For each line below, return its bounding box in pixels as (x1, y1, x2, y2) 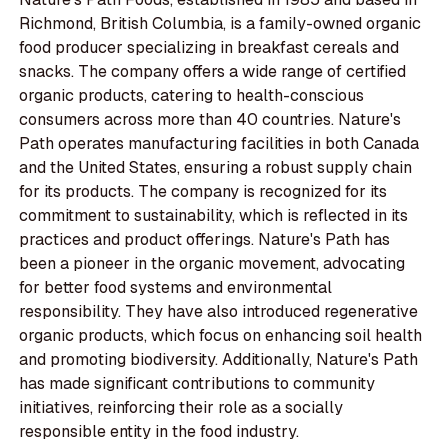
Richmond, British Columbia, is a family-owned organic (19, 13, 422, 35)
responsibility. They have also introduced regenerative (19, 301, 419, 323)
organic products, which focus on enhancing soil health (19, 325, 423, 347)
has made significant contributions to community (19, 373, 376, 395)
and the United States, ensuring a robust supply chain (19, 157, 413, 179)
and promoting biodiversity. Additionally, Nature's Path (19, 349, 419, 371)
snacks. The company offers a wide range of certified (19, 61, 407, 83)
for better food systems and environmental (19, 277, 333, 299)
